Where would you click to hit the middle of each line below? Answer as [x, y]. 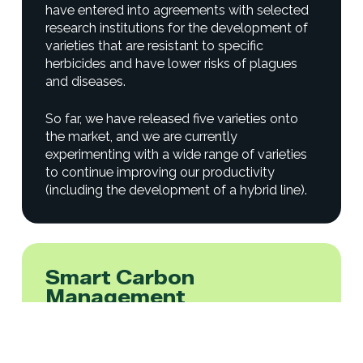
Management [116, 297]
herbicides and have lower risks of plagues [172, 63]
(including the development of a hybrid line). [177, 190]
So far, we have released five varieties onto [172, 118]
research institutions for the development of [177, 28]
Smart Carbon [120, 278]
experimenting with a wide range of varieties [177, 154]
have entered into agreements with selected [177, 10]
